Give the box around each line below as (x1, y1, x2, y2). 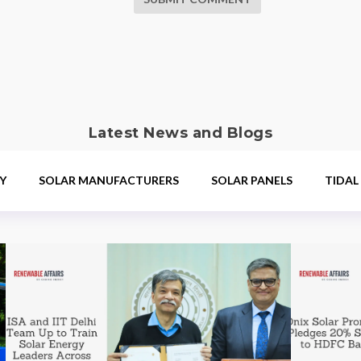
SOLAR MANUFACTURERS (39, 172, 180, 187)
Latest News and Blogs (88, 123, 273, 142)
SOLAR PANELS (211, 172, 293, 187)
